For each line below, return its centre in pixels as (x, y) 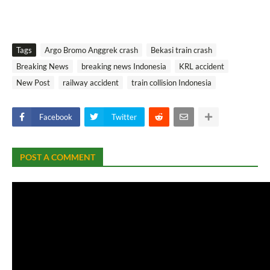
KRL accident (202, 66)
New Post (33, 82)
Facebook (56, 117)
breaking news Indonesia (124, 66)
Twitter (124, 117)
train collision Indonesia (171, 82)
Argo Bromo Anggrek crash (91, 50)
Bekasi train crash (181, 50)
